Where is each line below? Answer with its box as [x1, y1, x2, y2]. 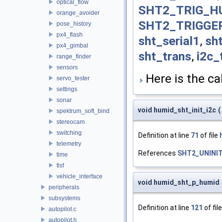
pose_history [56, 20, 91, 27]
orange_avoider [56, 9, 100, 16]
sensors [56, 63, 78, 71]
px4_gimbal [56, 42, 88, 49]
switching [56, 129, 82, 136]
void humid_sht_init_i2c [138, 106, 216, 114]
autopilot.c [49, 205, 76, 213]
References [138, 149, 177, 157]
